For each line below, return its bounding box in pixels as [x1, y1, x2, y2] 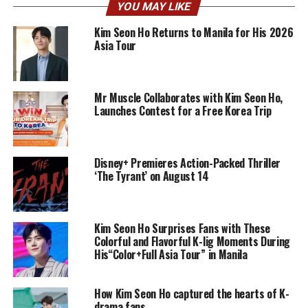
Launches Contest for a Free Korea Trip [93, 102, 272, 120]
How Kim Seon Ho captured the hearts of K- [93, 285, 289, 302]
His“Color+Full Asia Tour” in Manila [93, 246, 247, 263]
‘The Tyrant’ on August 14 [93, 168, 209, 185]
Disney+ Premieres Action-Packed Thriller [93, 155, 281, 172]
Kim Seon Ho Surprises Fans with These [93, 220, 271, 237]
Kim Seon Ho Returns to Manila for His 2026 [93, 24, 294, 41]
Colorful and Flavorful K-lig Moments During [93, 233, 291, 250]
